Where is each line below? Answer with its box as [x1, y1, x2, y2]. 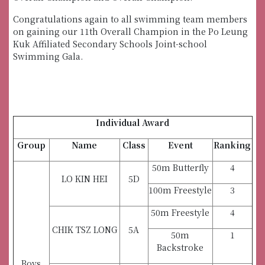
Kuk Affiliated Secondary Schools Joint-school [12, 38, 207, 50]
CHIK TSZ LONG [51, 224, 117, 235]
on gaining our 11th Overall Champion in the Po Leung [12, 25, 248, 37]
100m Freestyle [148, 184, 212, 196]
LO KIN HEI [61, 173, 108, 185]
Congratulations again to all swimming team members [12, 13, 247, 25]
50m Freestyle [151, 206, 209, 218]
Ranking [214, 139, 251, 151]
